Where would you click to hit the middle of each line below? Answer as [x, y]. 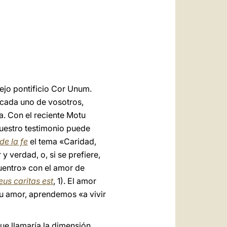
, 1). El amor [75, 181]
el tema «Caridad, [62, 141]
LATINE [107, 43]
